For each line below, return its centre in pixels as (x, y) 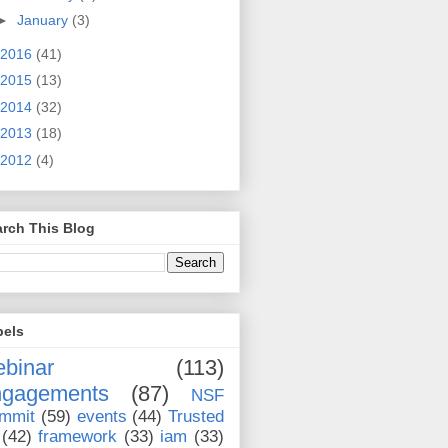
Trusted (196, 416)
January (44, 20)
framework (78, 436)
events (101, 416)
